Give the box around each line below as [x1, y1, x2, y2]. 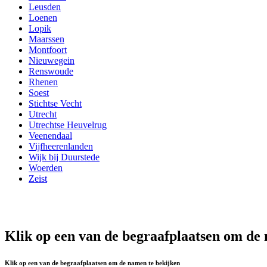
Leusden [29, 1, 61, 12]
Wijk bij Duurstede [29, 151, 100, 162]
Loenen [29, 12, 57, 23]
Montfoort [29, 44, 67, 55]
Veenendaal [29, 130, 72, 141]
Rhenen [29, 76, 58, 87]
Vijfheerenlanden [29, 141, 93, 151]
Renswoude [29, 66, 73, 76]
